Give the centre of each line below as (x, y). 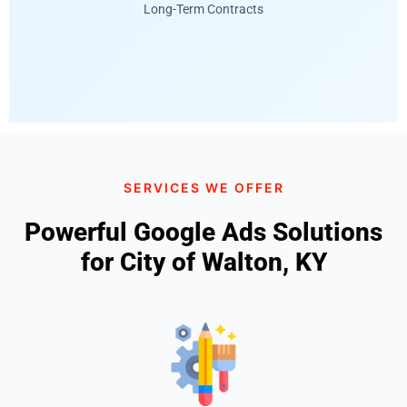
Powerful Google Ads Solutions (203, 232)
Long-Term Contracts (203, 10)
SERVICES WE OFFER (203, 187)
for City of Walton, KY (203, 262)
